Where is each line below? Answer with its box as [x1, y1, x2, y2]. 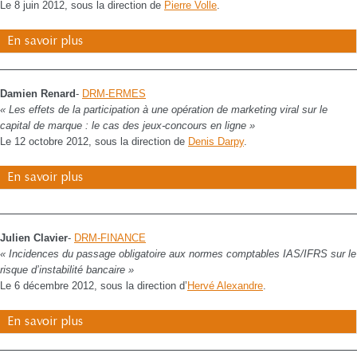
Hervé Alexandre [187, 280, 263, 292]
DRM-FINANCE [74, 232, 146, 244]
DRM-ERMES [82, 88, 146, 100]
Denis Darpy [188, 135, 244, 147]
